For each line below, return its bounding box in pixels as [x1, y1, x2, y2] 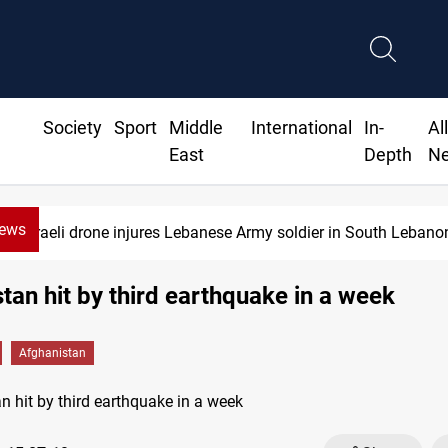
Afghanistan [19, 346, 86, 361]
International [251, 117, 353, 139]
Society [42, 117, 102, 139]
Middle [168, 117, 223, 139]
